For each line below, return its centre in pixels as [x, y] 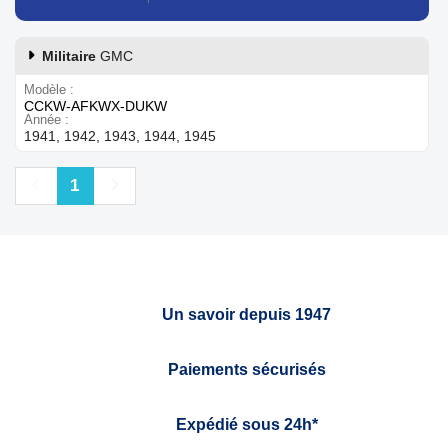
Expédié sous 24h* [246, 424]
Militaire [71, 55]
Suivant [141, 184]
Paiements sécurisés [246, 369]
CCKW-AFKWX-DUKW [95, 105]
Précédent [76, 184]
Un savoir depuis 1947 [246, 314]
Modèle [45, 89]
